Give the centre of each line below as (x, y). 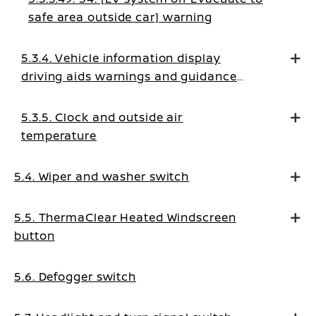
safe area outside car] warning (120, 17)
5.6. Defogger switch (75, 276)
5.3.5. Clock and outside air (102, 117)
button (35, 236)
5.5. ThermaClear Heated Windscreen (125, 217)
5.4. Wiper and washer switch (102, 176)
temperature (59, 135)
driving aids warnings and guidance (129, 76)
